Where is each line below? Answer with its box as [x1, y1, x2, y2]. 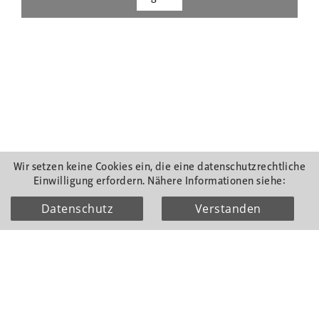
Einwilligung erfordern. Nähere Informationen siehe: [33, 176, 286, 187]
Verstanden [194, 201, 261, 216]
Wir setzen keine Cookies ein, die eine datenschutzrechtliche [13, 162, 306, 173]
